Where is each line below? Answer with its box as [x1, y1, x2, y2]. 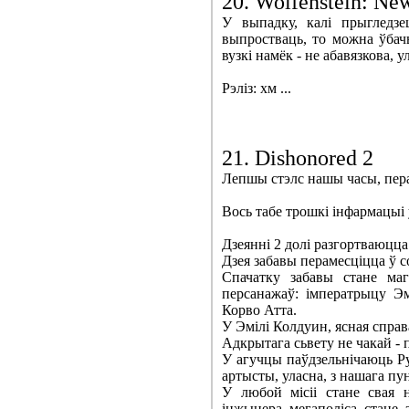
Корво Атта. [222, 302, 297, 319]
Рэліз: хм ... [222, 80, 291, 97]
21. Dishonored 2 [222, 146, 373, 171]
